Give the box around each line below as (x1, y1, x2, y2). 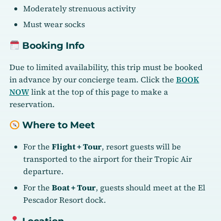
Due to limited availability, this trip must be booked (9, 61, 203, 73)
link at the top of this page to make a (29, 86, 168, 97)
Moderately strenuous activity (23, 2, 136, 14)
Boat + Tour (52, 182, 96, 193)
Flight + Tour (52, 141, 102, 152)
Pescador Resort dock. (23, 194, 107, 205)
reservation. (9, 98, 55, 110)
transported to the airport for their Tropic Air (23, 153, 192, 165)
